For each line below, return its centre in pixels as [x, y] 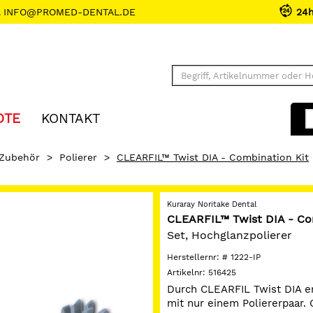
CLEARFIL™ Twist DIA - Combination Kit [213, 157]
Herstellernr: [195, 257]
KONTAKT [71, 119]
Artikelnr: [188, 272]
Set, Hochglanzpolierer [230, 235]
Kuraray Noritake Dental [212, 204]
